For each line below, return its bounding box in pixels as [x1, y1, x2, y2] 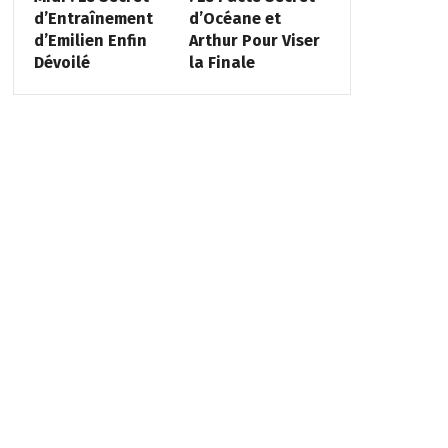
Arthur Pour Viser [189, 30, 321, 50]
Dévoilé [33, 52, 90, 72]
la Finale [189, 52, 256, 72]
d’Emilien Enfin [33, 30, 147, 50]
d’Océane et [189, 8, 282, 28]
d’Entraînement [33, 8, 153, 28]
